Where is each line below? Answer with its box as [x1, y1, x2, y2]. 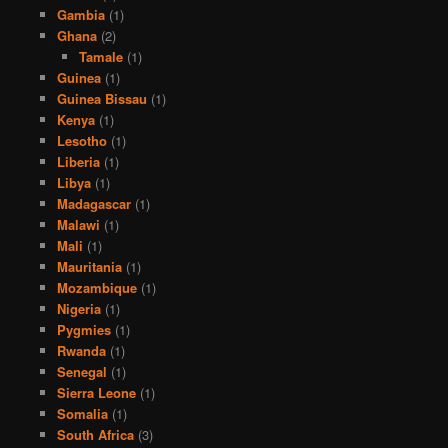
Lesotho [56, 131, 107, 151]
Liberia [56, 152, 100, 172]
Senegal [56, 362, 107, 382]
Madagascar [56, 194, 131, 214]
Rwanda [56, 341, 106, 361]
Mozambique [56, 278, 137, 298]
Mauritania [56, 257, 122, 277]
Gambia [56, 5, 105, 25]
